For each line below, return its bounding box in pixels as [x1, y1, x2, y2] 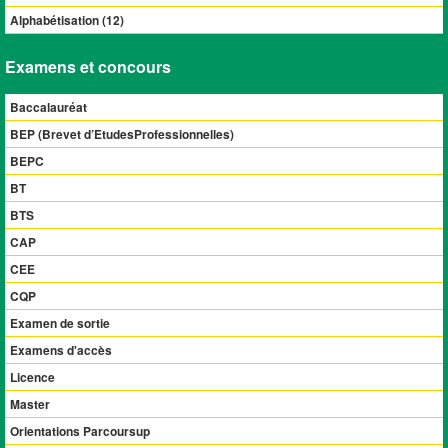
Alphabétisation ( [10, 11, 106, 29]
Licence [10, 368, 55, 386]
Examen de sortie [10, 314, 110, 332]
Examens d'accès [10, 341, 112, 359]
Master [10, 395, 50, 413]
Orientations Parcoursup [10, 422, 150, 440]
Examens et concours [5, 55, 171, 78]
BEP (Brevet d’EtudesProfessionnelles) [10, 125, 234, 143]
